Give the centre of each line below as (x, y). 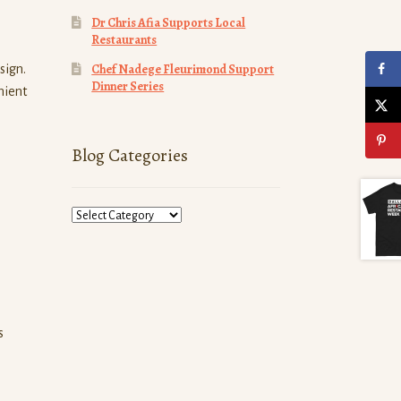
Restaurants (124, 39)
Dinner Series (128, 86)
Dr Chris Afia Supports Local (169, 22)
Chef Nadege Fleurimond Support (183, 69)
